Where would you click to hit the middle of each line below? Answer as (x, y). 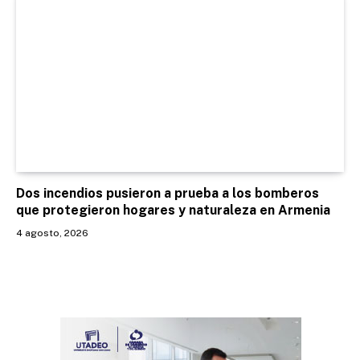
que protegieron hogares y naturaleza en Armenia (173, 210)
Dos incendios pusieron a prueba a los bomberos (168, 193)
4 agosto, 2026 (52, 233)
